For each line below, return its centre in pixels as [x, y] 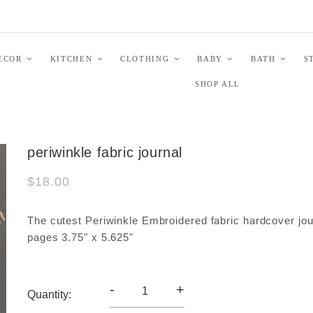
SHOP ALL [218, 83]
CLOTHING [145, 58]
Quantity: [49, 294]
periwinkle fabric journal [105, 152]
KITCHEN [71, 58]
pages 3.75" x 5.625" [80, 237]
